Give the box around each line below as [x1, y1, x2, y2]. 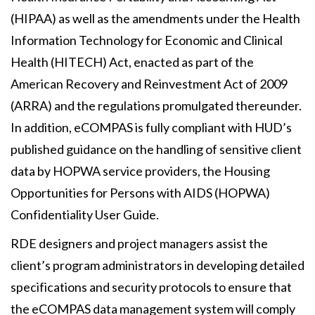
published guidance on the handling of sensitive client [11, 141, 302, 157]
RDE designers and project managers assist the [11, 236, 268, 251]
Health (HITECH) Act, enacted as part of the [11, 54, 254, 70]
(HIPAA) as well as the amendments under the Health [11, 11, 300, 26]
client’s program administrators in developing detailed [11, 257, 304, 273]
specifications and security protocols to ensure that [11, 279, 292, 295]
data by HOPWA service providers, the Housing [11, 163, 270, 179]
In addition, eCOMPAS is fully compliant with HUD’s [11, 120, 292, 135]
